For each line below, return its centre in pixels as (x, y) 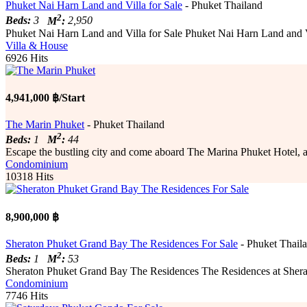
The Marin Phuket (45, 125)
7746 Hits (27, 296)
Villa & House (37, 45)
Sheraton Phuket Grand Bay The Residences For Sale (122, 243)
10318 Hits (29, 177)
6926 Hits (27, 58)
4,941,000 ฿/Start (45, 97)
